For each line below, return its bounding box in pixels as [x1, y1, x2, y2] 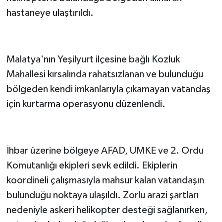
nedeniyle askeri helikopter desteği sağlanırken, [6, 205, 208, 216]
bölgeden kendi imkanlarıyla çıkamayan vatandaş [6, 84, 211, 95]
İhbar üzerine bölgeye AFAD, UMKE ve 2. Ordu [6, 146, 204, 156]
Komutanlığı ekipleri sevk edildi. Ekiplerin [6, 161, 177, 171]
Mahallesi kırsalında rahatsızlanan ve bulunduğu [6, 69, 203, 80]
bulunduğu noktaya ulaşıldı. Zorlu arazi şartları [6, 190, 199, 201]
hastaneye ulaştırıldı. [6, 8, 94, 18]
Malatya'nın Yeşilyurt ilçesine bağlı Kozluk [6, 55, 180, 65]
